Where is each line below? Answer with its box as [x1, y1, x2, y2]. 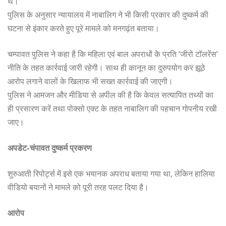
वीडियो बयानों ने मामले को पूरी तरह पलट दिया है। [8, 182, 149, 193]
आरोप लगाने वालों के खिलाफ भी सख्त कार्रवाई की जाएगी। [8, 76, 173, 87]
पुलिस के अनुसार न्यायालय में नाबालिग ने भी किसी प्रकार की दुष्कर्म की [8, 9, 208, 21]
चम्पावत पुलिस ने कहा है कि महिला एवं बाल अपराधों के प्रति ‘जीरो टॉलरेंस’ [8, 48, 218, 60]
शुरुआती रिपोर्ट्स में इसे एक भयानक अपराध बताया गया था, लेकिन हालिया [8, 168, 215, 180]
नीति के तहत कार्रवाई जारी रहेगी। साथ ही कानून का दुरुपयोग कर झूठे [8, 62, 205, 74]
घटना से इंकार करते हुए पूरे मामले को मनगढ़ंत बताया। [8, 23, 159, 34]
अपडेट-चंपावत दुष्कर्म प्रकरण [8, 142, 92, 154]
